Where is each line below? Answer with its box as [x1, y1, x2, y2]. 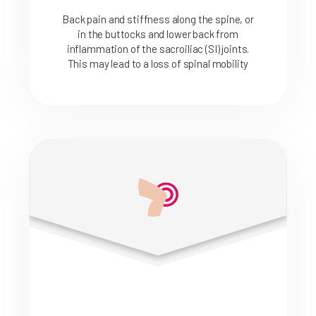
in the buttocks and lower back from [78, 28, 238, 41]
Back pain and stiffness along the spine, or [62, 13, 254, 26]
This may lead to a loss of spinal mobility [67, 57, 249, 71]
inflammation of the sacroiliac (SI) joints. [66, 42, 250, 56]
